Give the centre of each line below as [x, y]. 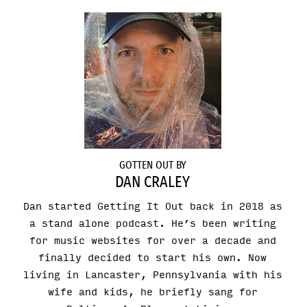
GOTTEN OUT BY [152, 165]
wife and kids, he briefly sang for [152, 292]
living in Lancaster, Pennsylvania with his [152, 275]
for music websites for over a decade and [152, 241]
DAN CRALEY [153, 182]
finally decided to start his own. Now [153, 258]
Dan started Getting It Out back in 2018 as [152, 206]
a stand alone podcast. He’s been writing [152, 223]
